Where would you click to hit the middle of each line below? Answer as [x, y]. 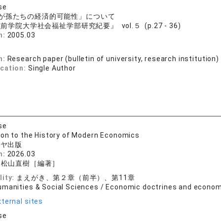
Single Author [52, 68]
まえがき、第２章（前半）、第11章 [76, 178]
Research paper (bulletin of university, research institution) [113, 59]
